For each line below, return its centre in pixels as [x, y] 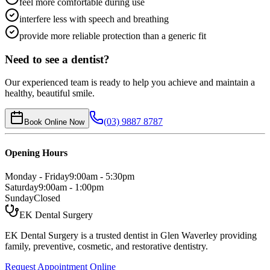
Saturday [22, 187]
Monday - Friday [37, 176]
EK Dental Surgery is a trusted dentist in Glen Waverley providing [131, 235]
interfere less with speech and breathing [94, 19]
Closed [47, 198]
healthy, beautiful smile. [50, 93]
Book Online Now [54, 122]
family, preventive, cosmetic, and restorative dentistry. [106, 246]
